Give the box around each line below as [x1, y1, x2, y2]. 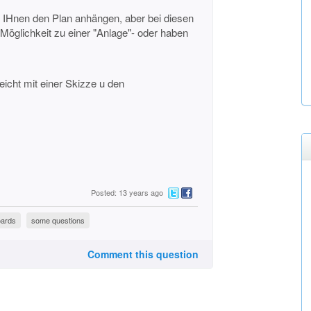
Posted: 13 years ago [91, 187, 163, 199]
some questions [31, 215, 85, 226]
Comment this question [87, 247, 199, 261]
